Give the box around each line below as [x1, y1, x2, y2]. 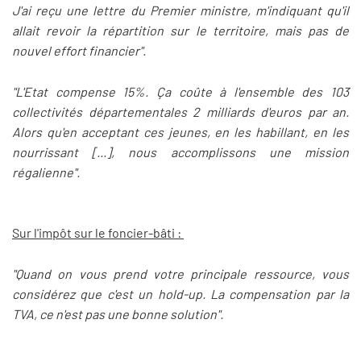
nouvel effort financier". [12, 43, 146, 59]
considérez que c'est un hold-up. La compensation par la [12, 285, 349, 301]
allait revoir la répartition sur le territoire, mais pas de [12, 23, 349, 39]
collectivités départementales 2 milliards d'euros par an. [12, 103, 349, 119]
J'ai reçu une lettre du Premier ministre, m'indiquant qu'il [12, 2, 349, 19]
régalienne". [12, 164, 80, 180]
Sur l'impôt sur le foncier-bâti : [12, 225, 184, 241]
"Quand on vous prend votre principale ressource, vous [12, 265, 349, 281]
